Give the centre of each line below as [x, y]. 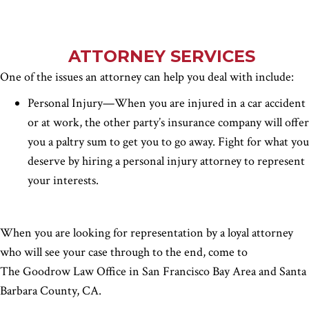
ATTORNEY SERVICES [161, 56]
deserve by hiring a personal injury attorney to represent [166, 161]
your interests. [63, 180]
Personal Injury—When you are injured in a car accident [167, 103]
